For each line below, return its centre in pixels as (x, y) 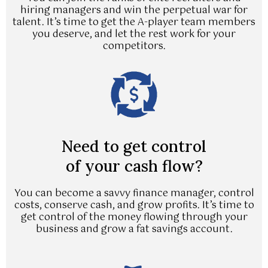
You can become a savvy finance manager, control (134, 193)
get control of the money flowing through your (134, 217)
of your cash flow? (134, 166)
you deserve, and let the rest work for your (134, 34)
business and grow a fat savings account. (134, 229)
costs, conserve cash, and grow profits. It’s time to (134, 205)
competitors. (134, 46)
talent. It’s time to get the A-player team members (134, 22)
